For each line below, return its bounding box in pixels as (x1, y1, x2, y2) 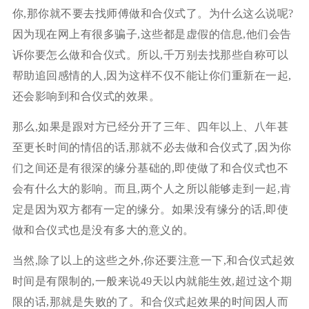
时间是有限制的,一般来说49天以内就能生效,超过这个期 (12, 275, 292, 287)
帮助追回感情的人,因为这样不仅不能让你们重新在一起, (12, 69, 292, 81)
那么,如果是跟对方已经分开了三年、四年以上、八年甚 (12, 120, 289, 132)
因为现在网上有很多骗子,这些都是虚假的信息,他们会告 (12, 28, 292, 40)
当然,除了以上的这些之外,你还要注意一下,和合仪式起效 (12, 254, 295, 266)
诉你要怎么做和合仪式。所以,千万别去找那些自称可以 (12, 48, 289, 61)
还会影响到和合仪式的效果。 (12, 90, 161, 102)
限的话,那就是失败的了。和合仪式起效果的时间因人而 (12, 295, 289, 308)
